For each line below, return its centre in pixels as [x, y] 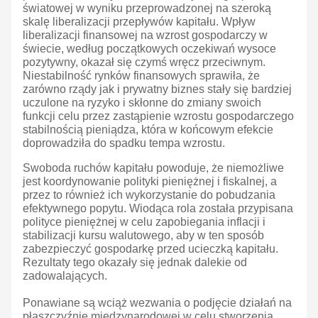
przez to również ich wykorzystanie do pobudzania [149, 195]
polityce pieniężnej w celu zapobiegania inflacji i [144, 222]
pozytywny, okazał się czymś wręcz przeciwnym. [144, 62]
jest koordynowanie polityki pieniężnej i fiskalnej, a [150, 182]
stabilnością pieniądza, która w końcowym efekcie [148, 130]
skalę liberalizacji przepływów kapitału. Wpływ [139, 22]
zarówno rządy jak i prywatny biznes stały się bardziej [157, 89]
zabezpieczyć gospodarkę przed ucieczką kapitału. [150, 249]
